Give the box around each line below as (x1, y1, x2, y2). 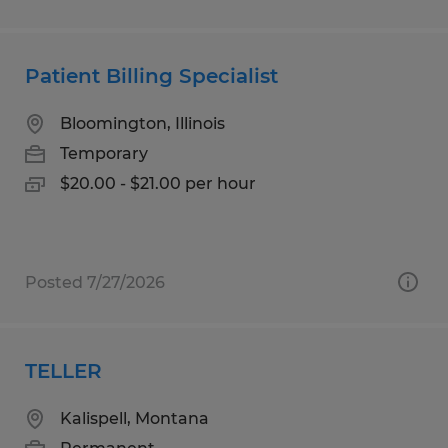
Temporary (60, 143, 148, 163)
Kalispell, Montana (60, 408, 209, 428)
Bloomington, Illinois (60, 113, 225, 133)
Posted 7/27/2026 (25, 272, 165, 292)
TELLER (25, 358, 102, 383)
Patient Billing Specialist (25, 63, 278, 88)
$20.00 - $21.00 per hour (60, 173, 256, 193)
